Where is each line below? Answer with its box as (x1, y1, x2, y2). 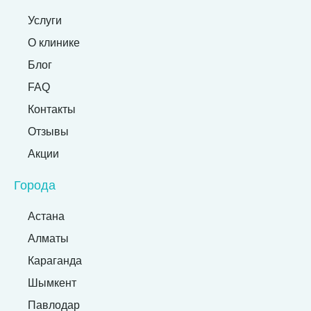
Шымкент (28, 277, 76, 289)
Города (14, 178, 56, 193)
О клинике (28, 37, 80, 49)
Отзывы (28, 126, 69, 138)
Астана (28, 210, 65, 223)
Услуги (28, 15, 62, 27)
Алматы (28, 233, 69, 245)
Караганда (28, 255, 82, 267)
